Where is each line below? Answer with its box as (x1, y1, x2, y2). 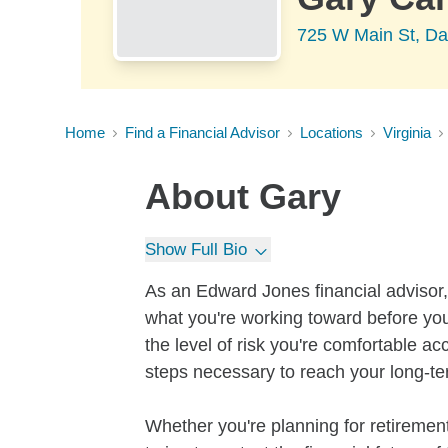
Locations (300, 124, 363, 141)
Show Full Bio (145, 240, 247, 259)
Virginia (383, 124, 431, 141)
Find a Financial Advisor (125, 124, 280, 141)
